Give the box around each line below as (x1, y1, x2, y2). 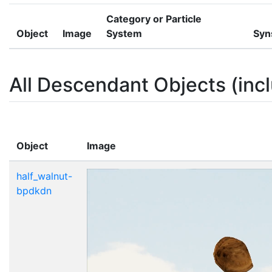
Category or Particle (106, 12, 202, 25)
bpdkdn (16, 184, 52, 197)
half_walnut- (16, 169, 72, 182)
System (106, 27, 142, 39)
